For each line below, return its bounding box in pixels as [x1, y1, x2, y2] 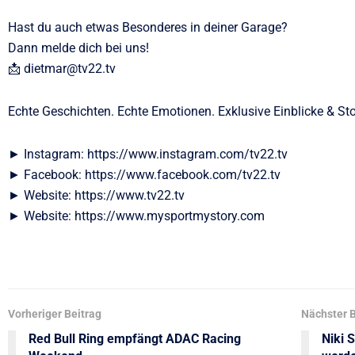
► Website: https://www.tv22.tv [8, 188, 185, 204]
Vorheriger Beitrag [8, 307, 101, 321]
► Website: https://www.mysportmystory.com [8, 208, 265, 224]
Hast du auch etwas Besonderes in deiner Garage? [8, 20, 288, 36]
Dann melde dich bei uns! [8, 40, 149, 56]
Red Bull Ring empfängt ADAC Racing [29, 331, 241, 347]
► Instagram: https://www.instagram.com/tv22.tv [8, 147, 288, 162]
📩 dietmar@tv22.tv [8, 61, 116, 77]
